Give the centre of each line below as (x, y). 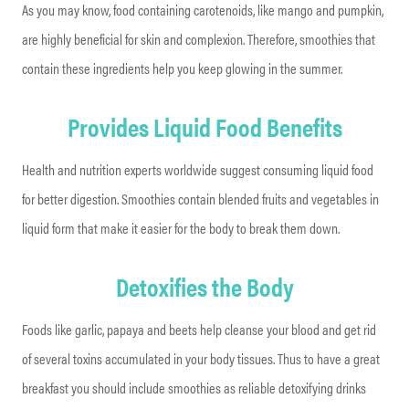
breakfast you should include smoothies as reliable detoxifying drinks (194, 387)
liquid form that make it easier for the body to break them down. (181, 227)
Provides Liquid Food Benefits (204, 126)
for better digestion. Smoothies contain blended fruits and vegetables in (200, 198)
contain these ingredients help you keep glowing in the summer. (182, 68)
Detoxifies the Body (204, 285)
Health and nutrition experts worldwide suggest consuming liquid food (198, 169)
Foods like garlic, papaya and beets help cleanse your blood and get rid (199, 329)
